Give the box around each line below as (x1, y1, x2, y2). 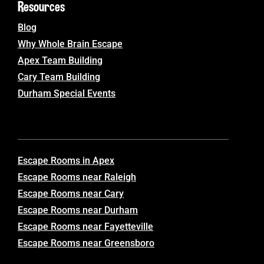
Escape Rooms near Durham (18, 204, 138, 216)
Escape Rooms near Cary (18, 187, 124, 199)
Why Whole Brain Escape (18, 38, 123, 49)
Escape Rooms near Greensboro (18, 237, 154, 249)
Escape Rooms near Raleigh (18, 171, 136, 183)
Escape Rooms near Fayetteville (18, 220, 153, 232)
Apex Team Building (18, 54, 103, 66)
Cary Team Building (18, 71, 100, 82)
